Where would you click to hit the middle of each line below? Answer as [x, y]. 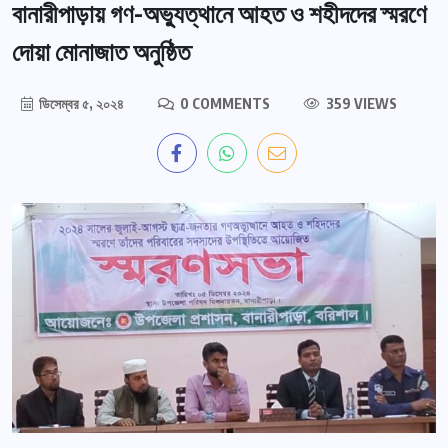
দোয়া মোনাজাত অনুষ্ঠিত [101, 51]
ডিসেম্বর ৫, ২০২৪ [80, 104]
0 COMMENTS [223, 104]
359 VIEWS [360, 104]
